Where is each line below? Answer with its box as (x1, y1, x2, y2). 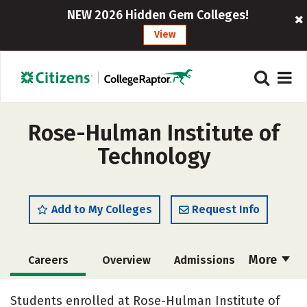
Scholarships (167, 285, 235, 298)
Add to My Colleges (51, 203, 152, 216)
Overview (101, 254, 151, 267)
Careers (27, 254, 69, 267)
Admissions (173, 254, 235, 267)
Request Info (192, 203, 260, 216)
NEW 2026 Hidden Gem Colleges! (67, 8, 249, 23)
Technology (97, 143, 210, 169)
